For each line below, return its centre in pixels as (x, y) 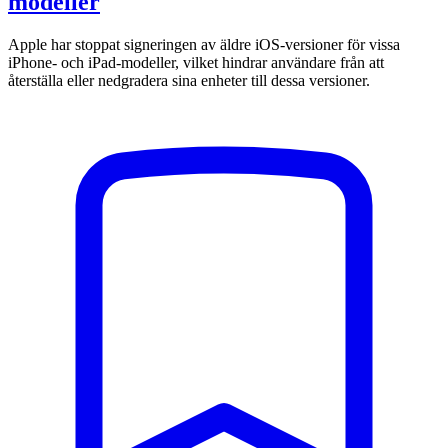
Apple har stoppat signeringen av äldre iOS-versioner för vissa (204, 45)
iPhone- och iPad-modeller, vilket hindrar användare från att (196, 63)
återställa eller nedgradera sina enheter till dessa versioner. (189, 81)
